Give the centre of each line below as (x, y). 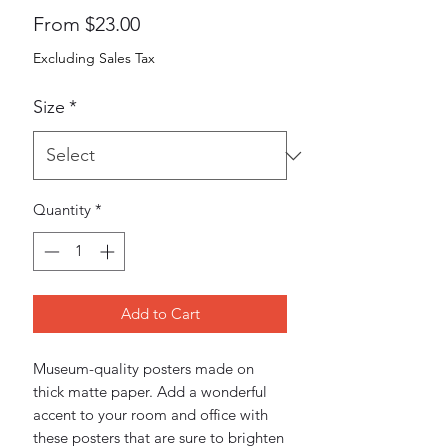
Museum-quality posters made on (143, 368)
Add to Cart (160, 313)
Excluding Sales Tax (94, 58)
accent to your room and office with (150, 414)
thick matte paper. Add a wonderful (150, 391)
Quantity (62, 209)
